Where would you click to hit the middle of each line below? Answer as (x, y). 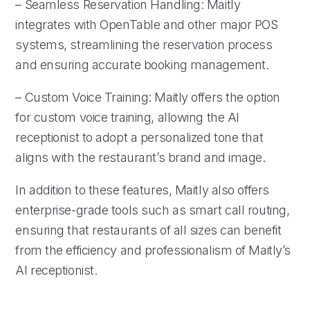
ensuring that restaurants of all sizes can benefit (148, 230)
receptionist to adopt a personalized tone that (139, 137)
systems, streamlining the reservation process (144, 44)
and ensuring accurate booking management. (142, 64)
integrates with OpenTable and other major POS (147, 24)
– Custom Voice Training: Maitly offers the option (148, 97)
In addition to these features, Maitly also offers (142, 190)
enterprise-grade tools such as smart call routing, (153, 210)
